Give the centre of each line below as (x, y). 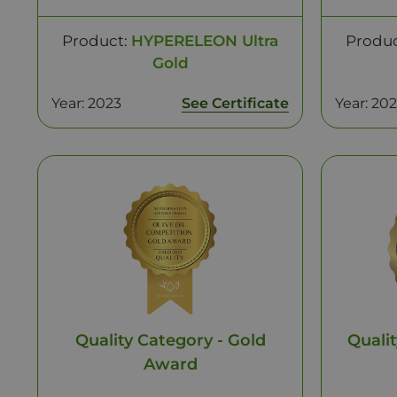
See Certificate (235, 103)
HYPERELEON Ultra (205, 41)
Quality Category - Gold (170, 340)
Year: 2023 (86, 103)
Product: (97, 41)
